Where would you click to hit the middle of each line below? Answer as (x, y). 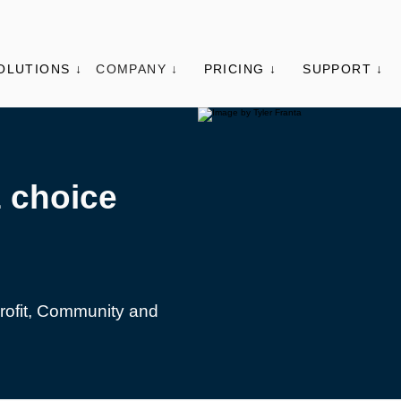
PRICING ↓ (240, 69)
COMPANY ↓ (137, 69)
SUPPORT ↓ (343, 69)
